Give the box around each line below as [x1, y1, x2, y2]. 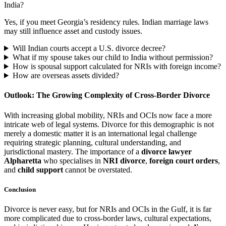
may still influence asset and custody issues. [4, 27, 142, 35]
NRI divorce [103, 156, 145, 165]
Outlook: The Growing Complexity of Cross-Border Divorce [4, 91, 210, 100]
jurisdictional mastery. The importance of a [4, 147, 141, 156]
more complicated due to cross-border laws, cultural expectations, [4, 213, 211, 222]
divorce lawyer [141, 147, 192, 156]
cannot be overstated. [63, 165, 132, 174]
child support [18, 165, 63, 174]
